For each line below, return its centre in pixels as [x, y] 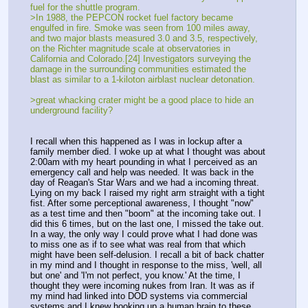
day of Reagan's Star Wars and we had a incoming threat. [145, 182]
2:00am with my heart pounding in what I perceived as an [144, 162]
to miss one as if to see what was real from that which [138, 244]
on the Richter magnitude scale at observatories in [130, 48]
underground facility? [71, 110]
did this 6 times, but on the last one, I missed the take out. [147, 223]
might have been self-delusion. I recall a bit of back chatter [147, 254]
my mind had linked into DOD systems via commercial [139, 296]
